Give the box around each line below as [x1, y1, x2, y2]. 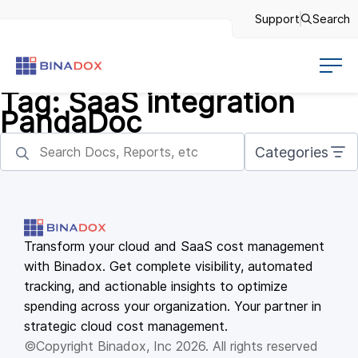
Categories [255, 143, 328, 161]
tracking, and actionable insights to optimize [24, 278, 288, 294]
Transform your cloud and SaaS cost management [24, 238, 324, 254]
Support [255, 11, 300, 26]
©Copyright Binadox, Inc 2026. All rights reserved [24, 338, 318, 354]
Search [312, 11, 350, 26]
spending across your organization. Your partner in [24, 298, 321, 314]
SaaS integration [68, 85, 295, 120]
